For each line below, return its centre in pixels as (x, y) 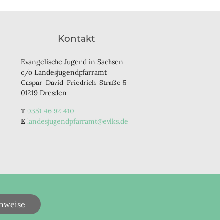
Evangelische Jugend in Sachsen (72, 62)
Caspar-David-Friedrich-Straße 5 (74, 82)
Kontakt (77, 38)
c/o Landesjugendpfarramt (64, 72)
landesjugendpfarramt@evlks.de (78, 121)
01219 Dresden (44, 93)
